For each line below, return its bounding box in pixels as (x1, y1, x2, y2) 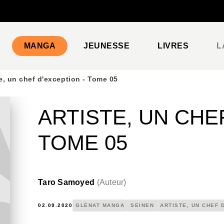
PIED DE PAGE (19, 13, 70, 21)
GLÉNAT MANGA (75, 202, 124, 208)
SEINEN (130, 202, 154, 208)
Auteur (99, 178, 124, 186)
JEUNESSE (83, 41, 130, 50)
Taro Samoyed (38, 178, 95, 186)
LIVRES (157, 41, 189, 50)
